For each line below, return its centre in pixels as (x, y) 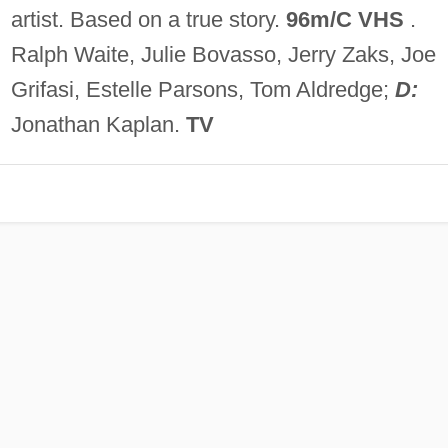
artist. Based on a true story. (148, 19)
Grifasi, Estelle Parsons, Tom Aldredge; (202, 89)
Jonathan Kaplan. (98, 124)
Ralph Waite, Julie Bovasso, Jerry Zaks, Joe (223, 54)
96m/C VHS (344, 19)
